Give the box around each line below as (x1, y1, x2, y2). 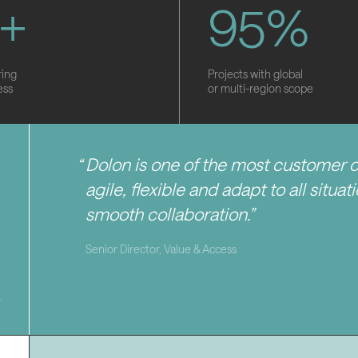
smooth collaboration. (85, 204, 249, 225)
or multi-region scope (207, 82, 313, 96)
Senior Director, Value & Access (85, 242, 237, 257)
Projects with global (207, 67, 303, 82)
